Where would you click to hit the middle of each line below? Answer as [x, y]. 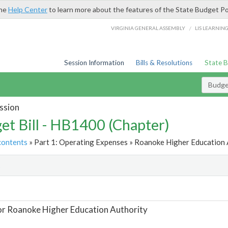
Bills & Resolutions [164, 63]
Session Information [94, 63]
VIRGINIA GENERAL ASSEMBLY [148, 28]
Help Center [28, 9]
